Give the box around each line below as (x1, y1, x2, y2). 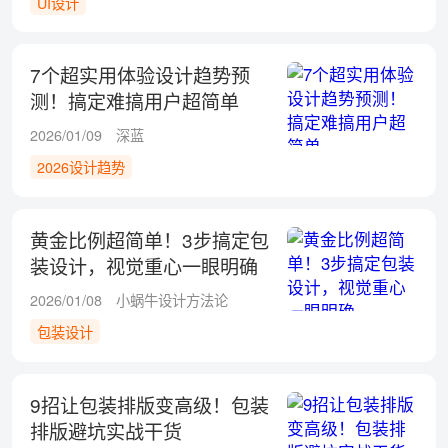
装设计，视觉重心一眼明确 (29, 252, 258, 280)
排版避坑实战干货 (29, 416, 182, 444)
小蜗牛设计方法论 (116, 290, 229, 311)
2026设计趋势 (37, 157, 125, 178)
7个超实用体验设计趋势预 (29, 61, 250, 89)
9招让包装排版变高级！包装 (29, 390, 269, 418)
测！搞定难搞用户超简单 (29, 87, 239, 115)
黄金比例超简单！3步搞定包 (29, 226, 269, 254)
